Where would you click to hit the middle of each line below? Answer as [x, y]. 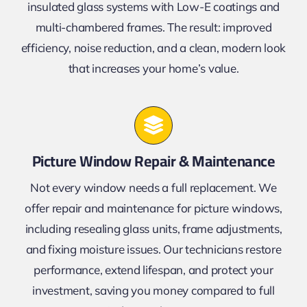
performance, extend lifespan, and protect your [153, 269]
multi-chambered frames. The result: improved [153, 27]
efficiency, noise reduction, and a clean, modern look [153, 47]
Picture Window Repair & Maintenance [153, 161]
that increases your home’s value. [153, 68]
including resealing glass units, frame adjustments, [153, 228]
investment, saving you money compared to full [153, 290]
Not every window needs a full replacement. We [153, 187]
